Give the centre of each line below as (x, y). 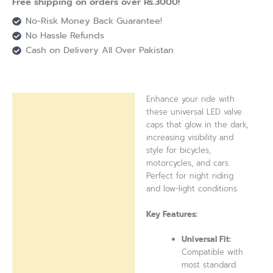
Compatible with (213, 252)
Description (44, 105)
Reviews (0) (44, 129)
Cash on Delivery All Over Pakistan (99, 50)
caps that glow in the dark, (197, 125)
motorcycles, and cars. (188, 163)
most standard (209, 265)
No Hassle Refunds (65, 36)
